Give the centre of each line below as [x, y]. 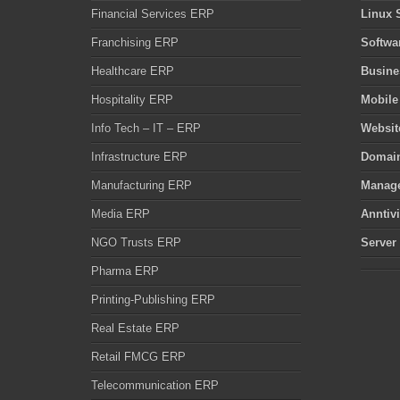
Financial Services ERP [153, 14]
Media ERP [121, 214]
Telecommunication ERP [155, 385]
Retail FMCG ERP [138, 357]
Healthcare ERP [133, 71]
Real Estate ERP [135, 328]
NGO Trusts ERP [136, 242]
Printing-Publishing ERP [153, 300]
